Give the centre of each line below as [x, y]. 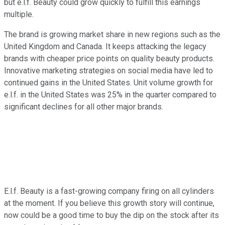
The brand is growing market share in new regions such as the [112, 34]
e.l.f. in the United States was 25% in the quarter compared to [110, 94]
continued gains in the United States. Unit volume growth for [108, 82]
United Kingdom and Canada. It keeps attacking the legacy [105, 46]
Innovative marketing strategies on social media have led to [108, 70]
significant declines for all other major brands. [84, 106]
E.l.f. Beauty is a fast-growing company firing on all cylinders [109, 191]
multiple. [19, 14]
